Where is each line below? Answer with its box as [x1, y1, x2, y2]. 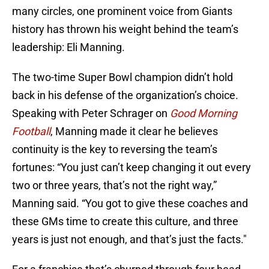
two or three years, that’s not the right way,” [12, 179, 217, 192]
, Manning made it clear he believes [50, 125, 218, 138]
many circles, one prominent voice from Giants [12, 5, 232, 18]
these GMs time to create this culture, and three [12, 215, 238, 228]
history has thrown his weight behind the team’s [12, 23, 238, 36]
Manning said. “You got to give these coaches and [12, 197, 248, 210]
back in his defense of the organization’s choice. [12, 89, 238, 102]
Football [12, 125, 50, 138]
